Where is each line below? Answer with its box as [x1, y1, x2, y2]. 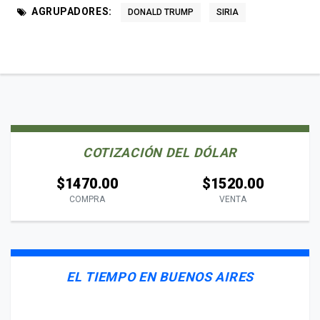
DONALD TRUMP [127, 6, 194, 17]
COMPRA [69, 194, 105, 204]
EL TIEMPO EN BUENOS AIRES [66, 269, 254, 284]
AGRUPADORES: [31, 5, 112, 17]
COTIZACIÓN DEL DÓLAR [82, 144, 238, 160]
